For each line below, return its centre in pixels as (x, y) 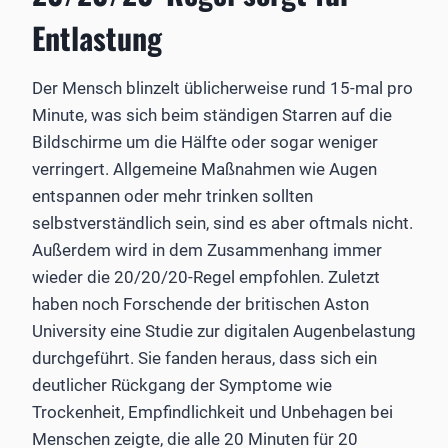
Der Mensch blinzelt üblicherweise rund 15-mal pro (222, 87)
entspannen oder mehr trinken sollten (172, 195)
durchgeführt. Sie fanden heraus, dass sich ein (204, 357)
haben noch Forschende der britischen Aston (200, 303)
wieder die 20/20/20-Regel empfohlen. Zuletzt (206, 276)
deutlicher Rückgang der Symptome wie (182, 384)
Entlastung (97, 37)
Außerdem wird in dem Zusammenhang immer (207, 249)
